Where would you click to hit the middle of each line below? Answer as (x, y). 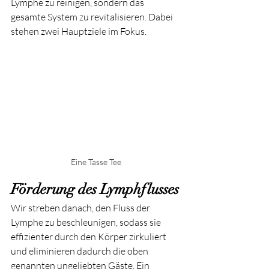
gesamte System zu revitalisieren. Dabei (93, 17)
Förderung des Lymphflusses (95, 189)
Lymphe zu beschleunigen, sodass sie (87, 222)
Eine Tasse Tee (96, 162)
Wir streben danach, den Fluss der (81, 207)
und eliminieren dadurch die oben (80, 251)
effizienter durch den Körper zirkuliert (89, 236)
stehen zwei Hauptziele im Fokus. (79, 31)
